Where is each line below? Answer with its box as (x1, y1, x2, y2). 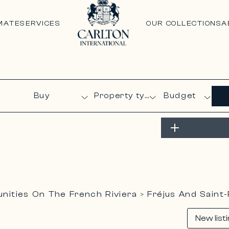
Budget (164, 91, 196, 100)
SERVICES (20, 19, 61, 28)
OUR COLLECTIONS (146, 19, 222, 28)
